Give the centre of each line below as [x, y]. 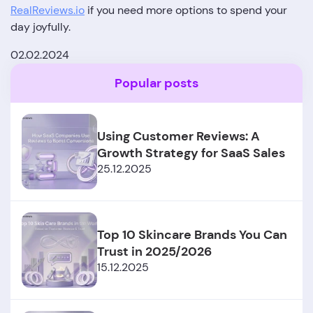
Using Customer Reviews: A [179, 136]
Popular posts [156, 83]
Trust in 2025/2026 [154, 251]
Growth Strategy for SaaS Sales [191, 153]
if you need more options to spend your [186, 10]
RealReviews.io [48, 10]
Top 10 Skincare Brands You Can [192, 234]
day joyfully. [41, 27]
